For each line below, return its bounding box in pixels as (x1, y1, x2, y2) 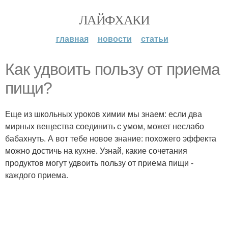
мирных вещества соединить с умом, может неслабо (5, 120, 204, 132)
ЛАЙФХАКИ (78, 11, 150, 28)
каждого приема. (5, 169, 68, 181)
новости (97, 33, 132, 44)
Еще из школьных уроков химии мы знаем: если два (5, 108, 202, 120)
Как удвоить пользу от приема (5, 60, 220, 78)
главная (55, 33, 89, 44)
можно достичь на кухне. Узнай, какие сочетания (5, 145, 187, 156)
